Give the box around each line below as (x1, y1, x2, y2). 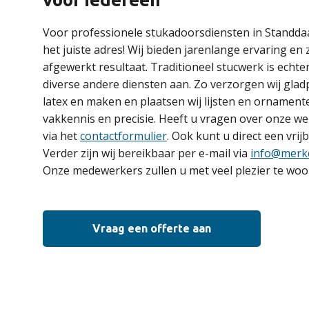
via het (43, 128, 80, 143)
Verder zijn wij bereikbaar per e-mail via (43, 146, 250, 161)
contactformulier (80, 128, 167, 143)
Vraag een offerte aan (92, 222, 211, 235)
